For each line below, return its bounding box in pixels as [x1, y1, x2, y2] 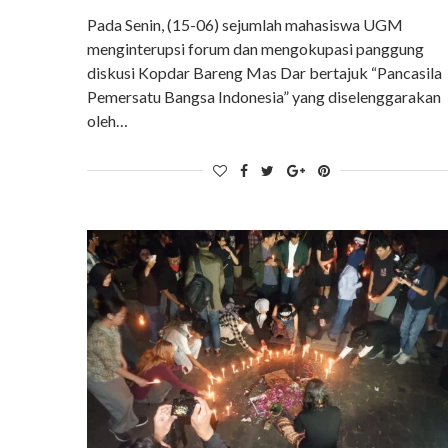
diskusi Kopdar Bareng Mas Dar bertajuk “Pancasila [87, 63, 442, 83]
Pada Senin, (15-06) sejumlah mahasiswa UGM [87, 15, 403, 35]
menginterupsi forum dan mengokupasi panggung [87, 39, 427, 59]
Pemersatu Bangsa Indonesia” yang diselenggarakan [87, 87, 441, 107]
